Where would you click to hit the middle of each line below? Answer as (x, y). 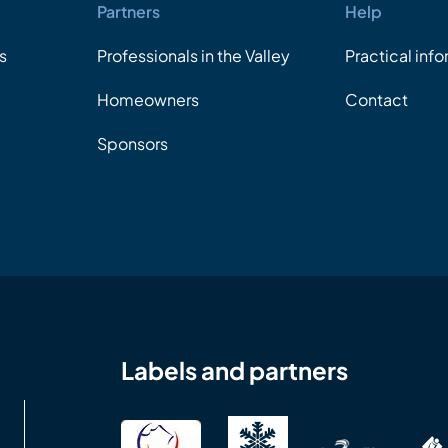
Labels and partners (235, 370)
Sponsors (132, 144)
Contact (376, 100)
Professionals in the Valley (193, 56)
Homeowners (147, 100)
